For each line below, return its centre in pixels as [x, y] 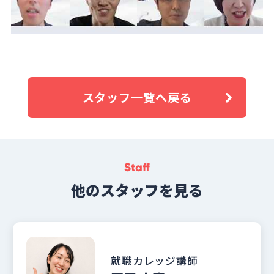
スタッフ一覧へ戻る [137, 97]
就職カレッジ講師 [154, 260]
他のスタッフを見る [137, 190]
